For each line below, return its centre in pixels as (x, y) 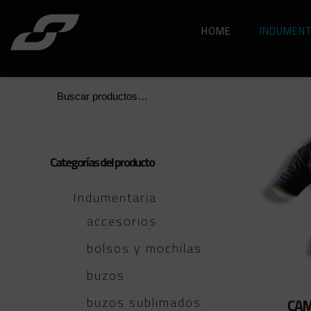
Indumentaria (115, 197)
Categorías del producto (102, 162)
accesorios (122, 221)
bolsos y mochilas (144, 248)
